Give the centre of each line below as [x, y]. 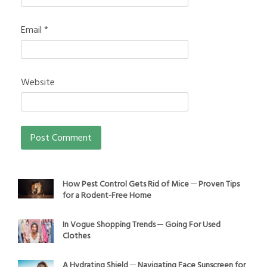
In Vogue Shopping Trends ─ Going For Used [142, 225]
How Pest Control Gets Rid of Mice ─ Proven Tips [151, 184]
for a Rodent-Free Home [107, 195]
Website [38, 83]
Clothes [76, 236]
